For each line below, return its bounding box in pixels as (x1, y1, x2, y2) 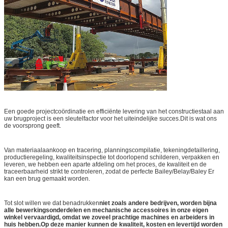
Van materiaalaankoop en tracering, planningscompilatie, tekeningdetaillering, (4, 146, 220, 154)
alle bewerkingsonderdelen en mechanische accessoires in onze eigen (4, 206, 208, 214)
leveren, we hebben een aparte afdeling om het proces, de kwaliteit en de (4, 160, 207, 168)
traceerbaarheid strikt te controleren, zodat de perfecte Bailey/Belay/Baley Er (4, 167, 214, 175)
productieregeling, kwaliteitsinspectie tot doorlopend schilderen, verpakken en (4, 153, 219, 161)
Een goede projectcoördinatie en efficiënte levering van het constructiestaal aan (4, 107, 224, 115)
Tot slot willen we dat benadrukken (4, 199, 99, 207)
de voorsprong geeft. (4, 122, 61, 129)
